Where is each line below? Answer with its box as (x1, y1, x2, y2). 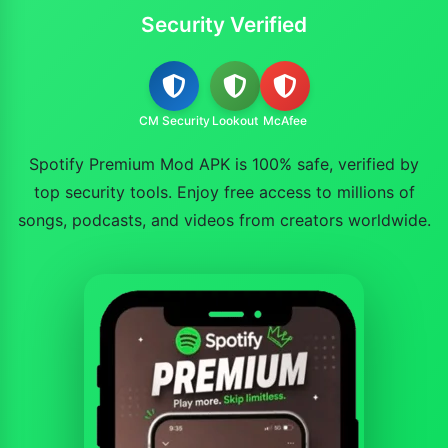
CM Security (138, 113, 210, 128)
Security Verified (141, 12, 307, 37)
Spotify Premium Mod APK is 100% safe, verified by (29, 154, 419, 174)
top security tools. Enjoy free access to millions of (33, 182, 415, 202)
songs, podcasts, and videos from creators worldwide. (17, 210, 431, 230)
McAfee (262, 113, 307, 128)
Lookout (211, 113, 258, 128)
